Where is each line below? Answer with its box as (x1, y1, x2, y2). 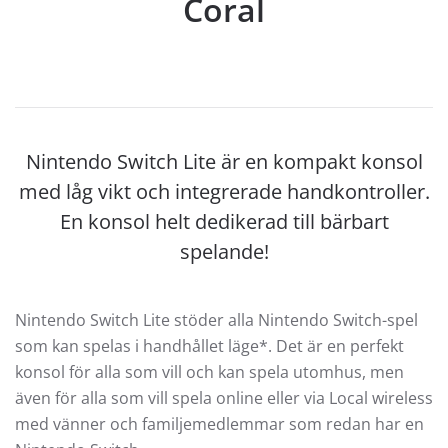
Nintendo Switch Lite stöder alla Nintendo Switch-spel (15, 308, 418, 331)
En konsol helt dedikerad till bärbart (59, 207, 389, 235)
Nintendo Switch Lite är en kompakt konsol (25, 147, 423, 175)
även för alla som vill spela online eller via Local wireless (15, 386, 433, 409)
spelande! (179, 237, 269, 265)
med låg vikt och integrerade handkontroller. (18, 177, 430, 205)
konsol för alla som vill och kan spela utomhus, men (15, 360, 404, 383)
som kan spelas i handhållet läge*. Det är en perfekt (15, 334, 404, 357)
